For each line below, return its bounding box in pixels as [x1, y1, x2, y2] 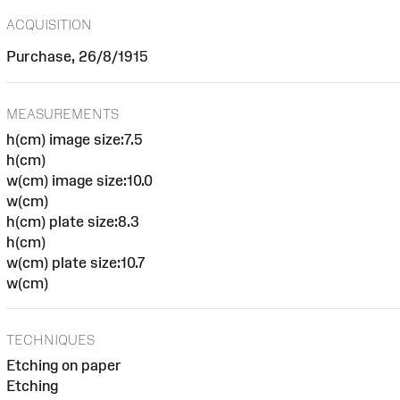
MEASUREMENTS [5, 105, 119, 121]
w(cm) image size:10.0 [5, 171, 153, 188]
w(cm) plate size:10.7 [5, 254, 146, 271]
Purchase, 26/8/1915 [5, 47, 147, 64]
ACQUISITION [5, 16, 92, 32]
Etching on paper [5, 357, 121, 374]
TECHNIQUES [5, 332, 95, 348]
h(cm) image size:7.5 [5, 130, 142, 147]
